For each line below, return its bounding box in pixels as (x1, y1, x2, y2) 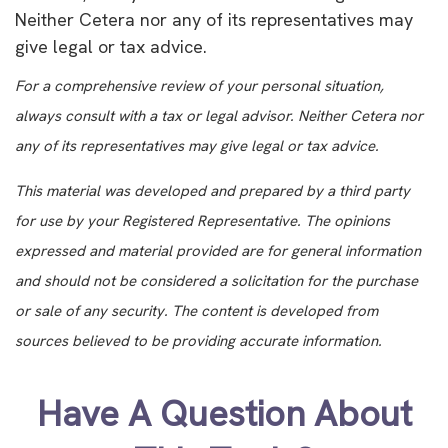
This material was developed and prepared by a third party (15, 181, 410, 202)
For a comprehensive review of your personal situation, (15, 76, 384, 97)
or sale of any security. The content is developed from (15, 301, 378, 322)
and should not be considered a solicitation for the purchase (15, 271, 418, 292)
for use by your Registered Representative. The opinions (15, 211, 390, 232)
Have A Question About (36, 390, 412, 438)
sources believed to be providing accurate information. (15, 331, 382, 352)
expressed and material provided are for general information (15, 241, 421, 262)
